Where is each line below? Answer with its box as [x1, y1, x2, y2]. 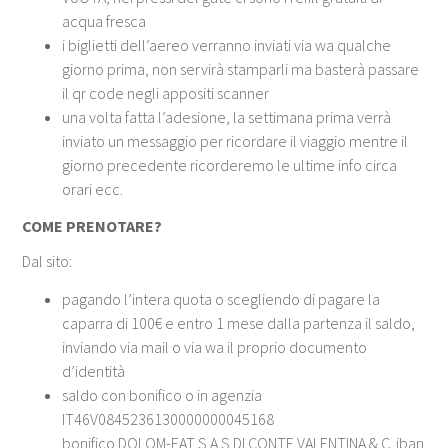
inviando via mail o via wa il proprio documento [62, 336, 368, 357]
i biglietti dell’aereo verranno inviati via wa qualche [62, 34, 392, 55]
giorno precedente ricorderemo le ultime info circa [62, 154, 398, 175]
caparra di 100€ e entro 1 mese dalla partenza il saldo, [62, 312, 416, 333]
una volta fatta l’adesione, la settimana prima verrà [62, 106, 392, 127]
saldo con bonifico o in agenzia [62, 384, 263, 405]
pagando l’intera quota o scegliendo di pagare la [62, 288, 381, 309]
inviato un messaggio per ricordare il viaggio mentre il [62, 130, 409, 151]
